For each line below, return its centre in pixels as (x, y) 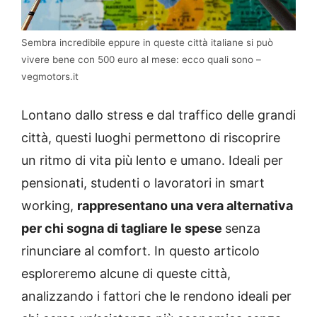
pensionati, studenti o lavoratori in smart (143, 183)
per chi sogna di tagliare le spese (123, 229)
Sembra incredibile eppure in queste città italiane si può (147, 43)
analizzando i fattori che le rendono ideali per (156, 296)
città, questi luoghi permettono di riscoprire (151, 138)
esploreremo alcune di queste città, (126, 274)
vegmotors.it (50, 77)
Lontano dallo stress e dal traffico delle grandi (158, 115)
